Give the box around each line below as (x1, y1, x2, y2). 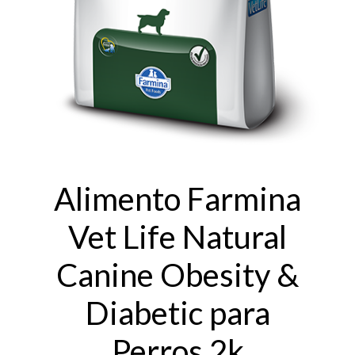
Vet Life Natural (68, 218, 287, 257)
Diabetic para (85, 294, 270, 333)
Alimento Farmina (54, 180, 301, 219)
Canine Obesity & (56, 256, 299, 295)
